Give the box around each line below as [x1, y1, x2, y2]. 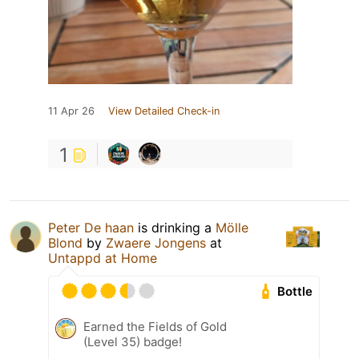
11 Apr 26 [48, 105, 95, 118]
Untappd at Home [48, 250, 157, 267]
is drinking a [134, 220, 216, 236]
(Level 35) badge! [83, 334, 182, 350]
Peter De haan [48, 220, 134, 236]
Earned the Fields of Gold [83, 319, 227, 335]
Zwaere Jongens [106, 235, 206, 252]
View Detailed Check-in [108, 105, 220, 118]
